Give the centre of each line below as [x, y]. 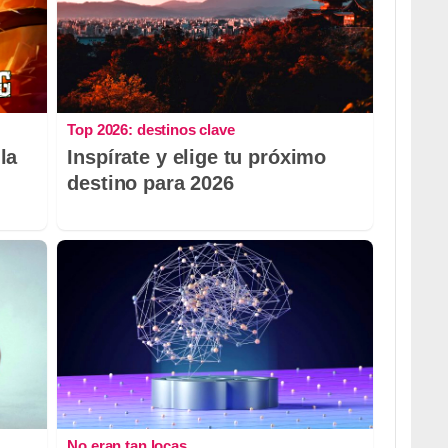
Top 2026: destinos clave [151, 130]
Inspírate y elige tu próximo [197, 157]
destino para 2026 [150, 183]
